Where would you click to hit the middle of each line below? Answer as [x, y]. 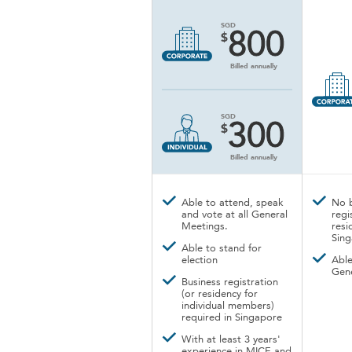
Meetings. [205, 227]
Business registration [230, 282]
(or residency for [220, 294]
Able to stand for [222, 249]
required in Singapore [232, 318]
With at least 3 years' [231, 340]
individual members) [228, 306]
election [200, 260]
